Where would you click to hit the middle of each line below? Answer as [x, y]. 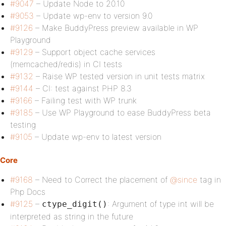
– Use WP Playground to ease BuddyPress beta [122, 112]
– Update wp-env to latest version [97, 137]
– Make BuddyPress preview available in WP [116, 28]
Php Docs [28, 192]
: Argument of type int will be [161, 204]
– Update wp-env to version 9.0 [93, 16]
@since [184, 180]
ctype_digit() [75, 204]
